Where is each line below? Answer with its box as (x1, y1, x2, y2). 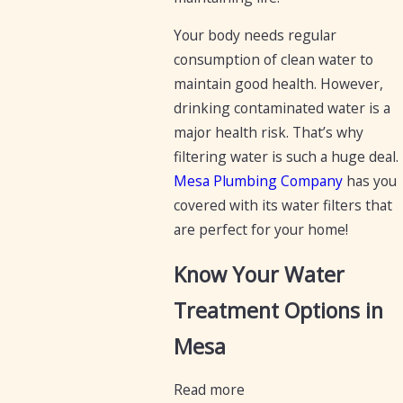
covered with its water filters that (173, 195, 392, 216)
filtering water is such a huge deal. (173, 147, 399, 167)
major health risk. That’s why (173, 122, 363, 143)
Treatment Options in (173, 295, 383, 325)
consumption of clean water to (173, 49, 373, 70)
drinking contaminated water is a (173, 98, 390, 119)
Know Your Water (173, 259, 345, 289)
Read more (173, 380, 245, 400)
